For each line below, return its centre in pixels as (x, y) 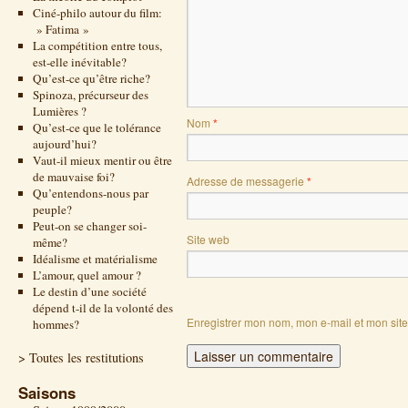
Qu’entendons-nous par (90, 193)
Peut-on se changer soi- (89, 226)
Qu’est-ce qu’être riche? (91, 78)
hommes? (56, 324)
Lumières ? (59, 111)
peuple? (52, 209)
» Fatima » (61, 29)
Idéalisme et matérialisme (95, 259)
